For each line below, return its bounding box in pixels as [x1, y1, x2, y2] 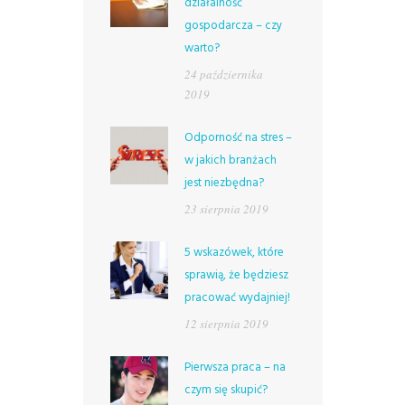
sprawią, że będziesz [184, 265, 288, 285]
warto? [184, 38, 220, 58]
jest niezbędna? [184, 173, 264, 193]
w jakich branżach [184, 150, 277, 170]
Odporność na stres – [184, 127, 292, 147]
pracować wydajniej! [184, 287, 290, 307]
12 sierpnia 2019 [184, 315, 268, 332]
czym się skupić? [184, 380, 268, 400]
